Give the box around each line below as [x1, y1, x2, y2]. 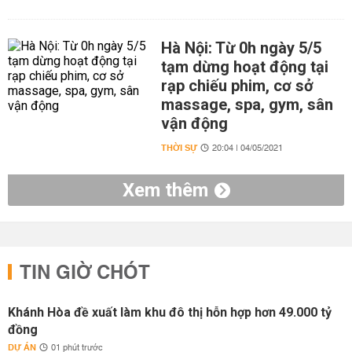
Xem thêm [122, 179, 208, 201]
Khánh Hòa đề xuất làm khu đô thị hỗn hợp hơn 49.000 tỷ [8, 305, 332, 320]
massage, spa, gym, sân [160, 95, 333, 114]
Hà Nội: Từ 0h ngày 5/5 [160, 38, 321, 57]
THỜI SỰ [160, 140, 197, 156]
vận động [160, 114, 228, 133]
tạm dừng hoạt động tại [160, 57, 328, 76]
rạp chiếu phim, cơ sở [160, 76, 313, 95]
